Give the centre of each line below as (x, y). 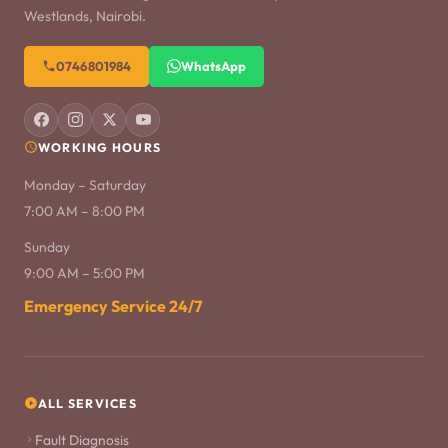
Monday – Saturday (85, 184)
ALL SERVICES (87, 403)
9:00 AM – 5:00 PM (84, 272)
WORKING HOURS (100, 147)
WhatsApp (214, 65)
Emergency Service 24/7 (113, 305)
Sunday (47, 246)
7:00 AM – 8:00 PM (84, 210)
